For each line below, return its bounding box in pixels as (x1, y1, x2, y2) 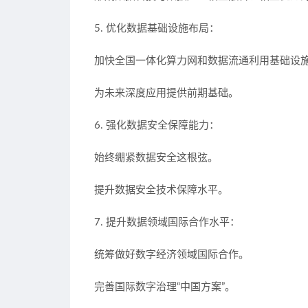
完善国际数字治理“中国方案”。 (94, 282, 235, 292)
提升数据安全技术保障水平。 (94, 185, 228, 195)
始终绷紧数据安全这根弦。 (94, 153, 218, 163)
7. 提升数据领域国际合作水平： (94, 217, 240, 228)
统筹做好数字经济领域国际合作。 (94, 250, 249, 260)
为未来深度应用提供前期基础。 (94, 88, 239, 98)
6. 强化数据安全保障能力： (94, 120, 219, 131)
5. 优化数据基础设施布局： (94, 23, 219, 34)
